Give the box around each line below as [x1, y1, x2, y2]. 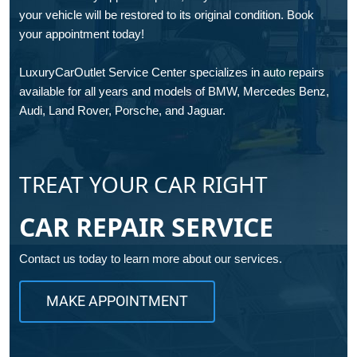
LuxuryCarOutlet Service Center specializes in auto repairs [19, 65, 324, 79]
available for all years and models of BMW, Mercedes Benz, [19, 84, 329, 98]
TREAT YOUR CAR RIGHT [19, 169, 268, 199]
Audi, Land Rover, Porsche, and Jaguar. [19, 104, 226, 117]
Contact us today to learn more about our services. [19, 252, 282, 265]
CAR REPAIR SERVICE [19, 210, 273, 244]
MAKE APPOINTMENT [46, 293, 188, 309]
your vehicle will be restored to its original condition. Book [19, 8, 314, 22]
